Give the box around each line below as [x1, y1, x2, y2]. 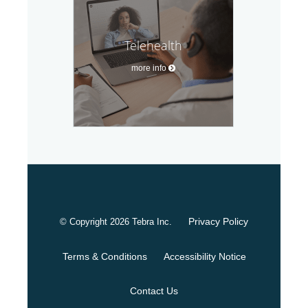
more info [131, 63, 166, 74]
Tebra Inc [132, 217, 169, 228]
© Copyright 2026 [60, 217, 132, 228]
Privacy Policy [188, 216, 248, 228]
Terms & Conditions [62, 251, 147, 263]
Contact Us [130, 285, 178, 297]
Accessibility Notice [163, 251, 246, 263]
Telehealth [124, 37, 182, 54]
